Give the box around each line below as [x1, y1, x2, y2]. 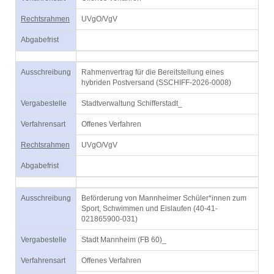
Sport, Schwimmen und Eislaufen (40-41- [81, 204, 218, 213]
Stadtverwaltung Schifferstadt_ [81, 99, 182, 108]
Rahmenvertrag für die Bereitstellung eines [81, 68, 224, 76]
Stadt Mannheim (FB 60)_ [81, 235, 166, 244]
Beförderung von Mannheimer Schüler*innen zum [81, 194, 246, 202]
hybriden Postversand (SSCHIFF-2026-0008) [81, 78, 231, 87]
